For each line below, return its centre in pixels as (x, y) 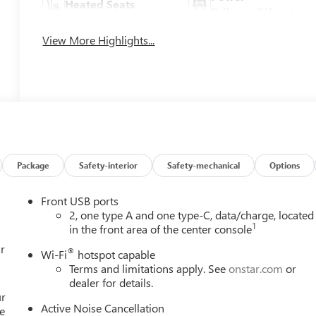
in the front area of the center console (161, 229)
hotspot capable (115, 254)
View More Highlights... (99, 39)
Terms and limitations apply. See (149, 268)
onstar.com (256, 268)
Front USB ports (80, 200)
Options (285, 165)
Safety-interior (109, 165)
